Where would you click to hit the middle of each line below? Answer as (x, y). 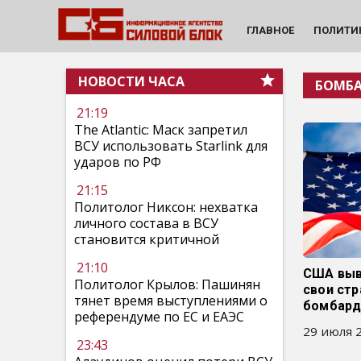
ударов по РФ (118, 162)
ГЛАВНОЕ (270, 30)
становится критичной (147, 239)
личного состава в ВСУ (146, 223)
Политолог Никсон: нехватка (166, 207)
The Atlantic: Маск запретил (161, 130)
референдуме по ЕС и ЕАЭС (159, 317)
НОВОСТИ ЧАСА (131, 81)
